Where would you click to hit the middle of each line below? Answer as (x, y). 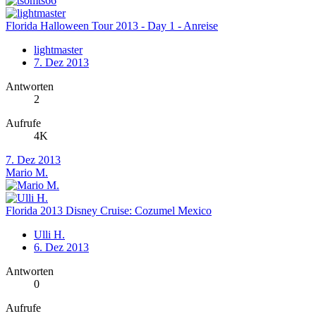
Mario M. (27, 173)
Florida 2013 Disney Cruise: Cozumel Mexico (109, 211)
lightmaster (58, 50)
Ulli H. (49, 235)
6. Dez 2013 (61, 248)
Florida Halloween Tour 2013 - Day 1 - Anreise (112, 26)
